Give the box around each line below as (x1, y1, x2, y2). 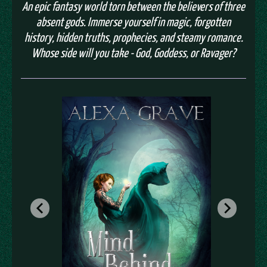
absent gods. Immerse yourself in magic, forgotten (36, 14, 231, 29)
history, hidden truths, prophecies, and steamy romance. (24, 30, 243, 45)
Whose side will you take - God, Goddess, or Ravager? (32, 45, 235, 60)
